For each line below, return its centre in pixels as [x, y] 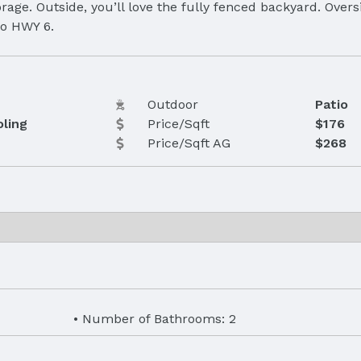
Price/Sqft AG [189, 143]
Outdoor [172, 104]
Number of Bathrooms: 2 [159, 318]
